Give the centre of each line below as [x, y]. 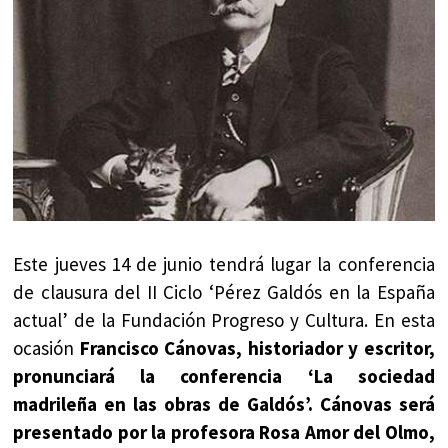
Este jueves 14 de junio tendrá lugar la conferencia [224, 263]
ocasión [46, 347]
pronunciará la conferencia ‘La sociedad [224, 375]
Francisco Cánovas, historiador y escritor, [257, 347]
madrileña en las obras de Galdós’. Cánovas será [224, 403]
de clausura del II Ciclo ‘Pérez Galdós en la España [224, 291]
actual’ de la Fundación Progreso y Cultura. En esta [224, 319]
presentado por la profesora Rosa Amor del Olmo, [224, 431]
